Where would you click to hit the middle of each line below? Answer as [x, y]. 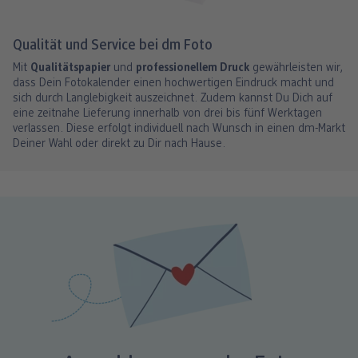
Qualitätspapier [70, 68]
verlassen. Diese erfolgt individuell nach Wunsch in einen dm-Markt [179, 129]
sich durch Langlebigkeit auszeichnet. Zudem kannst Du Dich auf [173, 98]
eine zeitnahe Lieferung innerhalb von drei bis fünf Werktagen [167, 113]
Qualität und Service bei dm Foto [113, 46]
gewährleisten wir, [296, 68]
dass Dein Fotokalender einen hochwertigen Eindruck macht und [173, 83]
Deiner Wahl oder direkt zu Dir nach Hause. [119, 144]
